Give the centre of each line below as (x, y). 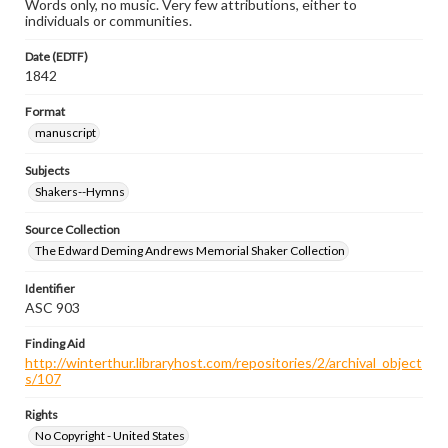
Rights (41, 414)
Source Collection (72, 229)
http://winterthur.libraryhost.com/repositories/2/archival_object (223, 362)
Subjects (47, 170)
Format (45, 111)
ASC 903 (52, 307)
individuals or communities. (108, 20)
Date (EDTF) (56, 56)
